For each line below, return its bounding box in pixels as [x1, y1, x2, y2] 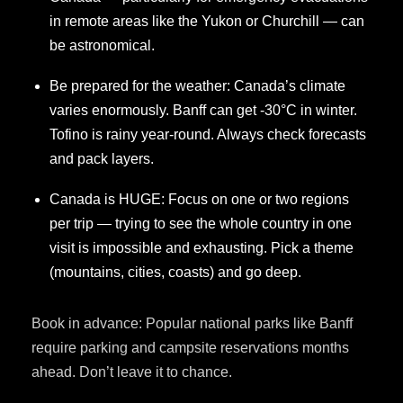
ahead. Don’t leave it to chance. [31, 363, 232, 380]
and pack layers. [49, 150, 154, 166]
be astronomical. [49, 37, 155, 53]
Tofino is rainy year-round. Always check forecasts [49, 126, 366, 142]
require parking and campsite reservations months [31, 339, 349, 355]
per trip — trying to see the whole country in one [49, 215, 352, 231]
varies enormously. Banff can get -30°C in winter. [49, 102, 357, 118]
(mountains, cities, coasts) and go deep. [49, 264, 301, 280]
